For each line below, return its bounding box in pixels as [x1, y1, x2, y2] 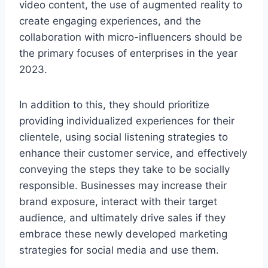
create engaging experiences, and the [19, 14, 201, 27]
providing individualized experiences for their [19, 114, 234, 127]
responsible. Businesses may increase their [19, 179, 227, 191]
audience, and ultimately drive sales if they [19, 211, 226, 224]
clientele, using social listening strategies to [19, 130, 228, 143]
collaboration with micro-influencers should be [19, 31, 242, 43]
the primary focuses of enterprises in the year [19, 47, 237, 59]
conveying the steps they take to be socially [19, 163, 230, 175]
